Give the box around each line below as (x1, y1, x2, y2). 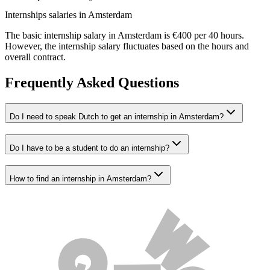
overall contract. (5, 52, 66, 63)
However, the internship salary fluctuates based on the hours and (5, 41, 249, 52)
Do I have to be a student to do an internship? (10, 143, 169, 152)
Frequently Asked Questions (5, 74, 179, 90)
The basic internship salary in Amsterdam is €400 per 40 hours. (5, 30, 244, 41)
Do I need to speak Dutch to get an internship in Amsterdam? (10, 111, 224, 121)
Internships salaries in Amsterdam (5, 10, 132, 20)
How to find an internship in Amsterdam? (10, 174, 151, 184)
